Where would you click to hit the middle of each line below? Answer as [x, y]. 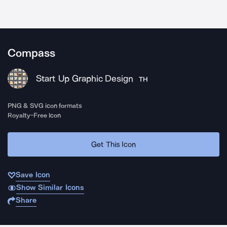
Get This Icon [113, 144]
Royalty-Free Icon [34, 115]
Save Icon [33, 175]
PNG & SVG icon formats [45, 106]
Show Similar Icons [50, 187]
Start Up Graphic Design [85, 79]
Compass [31, 53]
